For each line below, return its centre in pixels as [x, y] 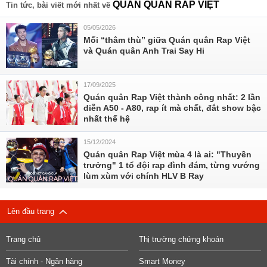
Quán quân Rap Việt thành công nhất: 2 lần [172, 97]
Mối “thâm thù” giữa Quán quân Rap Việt [167, 40]
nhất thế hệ [107, 119]
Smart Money [162, 261]
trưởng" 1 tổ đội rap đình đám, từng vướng [172, 165]
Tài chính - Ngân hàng [44, 261]
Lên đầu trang [33, 211]
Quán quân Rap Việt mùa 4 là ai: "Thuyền [167, 154]
